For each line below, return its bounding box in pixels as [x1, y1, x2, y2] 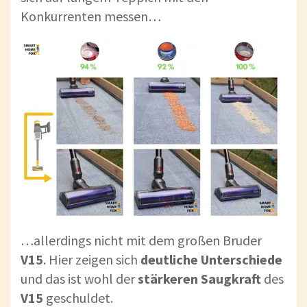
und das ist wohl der [21, 269, 138, 287]
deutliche [140, 250, 198, 268]
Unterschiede [201, 250, 282, 268]
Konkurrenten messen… [21, 7, 161, 25]
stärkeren [138, 269, 198, 287]
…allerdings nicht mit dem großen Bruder [21, 231, 262, 249]
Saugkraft [201, 269, 261, 287]
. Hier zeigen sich [43, 250, 140, 268]
